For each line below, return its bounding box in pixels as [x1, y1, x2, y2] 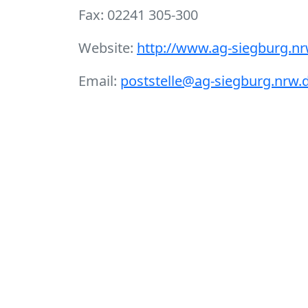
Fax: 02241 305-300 [78, 5, 198, 24]
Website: [78, 38, 137, 57]
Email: [78, 71, 120, 90]
